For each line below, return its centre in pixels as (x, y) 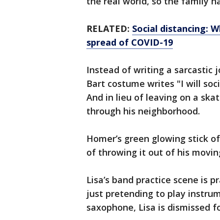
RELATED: (109, 29)
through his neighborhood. (143, 111)
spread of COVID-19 (130, 42)
